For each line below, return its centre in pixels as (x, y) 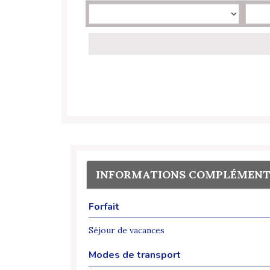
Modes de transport (135, 255)
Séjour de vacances (127, 231)
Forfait (104, 207)
